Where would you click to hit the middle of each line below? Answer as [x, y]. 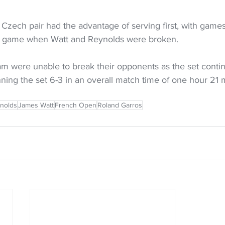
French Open [76, 105]
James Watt [36, 105]
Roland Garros [120, 105]
